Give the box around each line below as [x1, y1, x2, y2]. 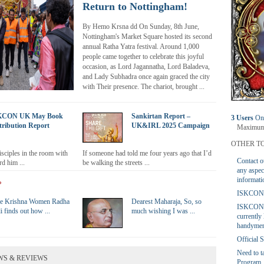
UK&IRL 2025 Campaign [131, 121, 210, 130]
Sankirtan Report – [131, 112, 190, 120]
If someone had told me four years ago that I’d [82, 149, 212, 157]
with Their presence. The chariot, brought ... [82, 82, 204, 91]
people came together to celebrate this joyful [82, 52, 204, 61]
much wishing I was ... [131, 207, 195, 215]
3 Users [231, 114, 253, 122]
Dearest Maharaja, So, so [131, 197, 202, 206]
